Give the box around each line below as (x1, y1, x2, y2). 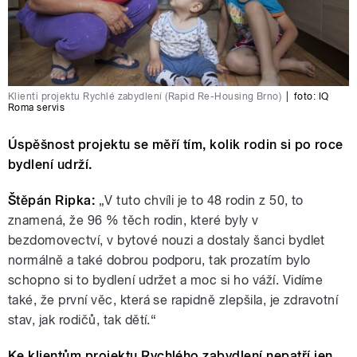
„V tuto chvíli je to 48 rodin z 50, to (95, 193, 304, 209)
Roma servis (8, 102, 65, 114)
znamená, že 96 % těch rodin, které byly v (8, 213, 259, 229)
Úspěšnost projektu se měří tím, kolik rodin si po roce (8, 137, 343, 153)
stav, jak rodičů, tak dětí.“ (8, 312, 157, 328)
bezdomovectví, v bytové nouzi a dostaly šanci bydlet (8, 233, 325, 249)
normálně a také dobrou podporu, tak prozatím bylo (8, 253, 311, 269)
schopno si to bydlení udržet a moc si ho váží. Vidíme (8, 273, 324, 288)
